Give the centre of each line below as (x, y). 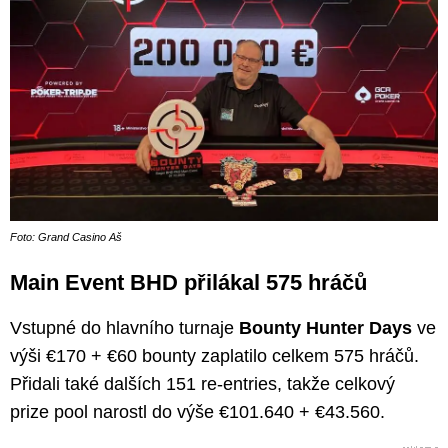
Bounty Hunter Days (325, 328)
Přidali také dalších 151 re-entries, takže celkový (202, 384)
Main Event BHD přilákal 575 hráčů (188, 282)
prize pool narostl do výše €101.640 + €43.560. (197, 412)
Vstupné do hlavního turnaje (124, 328)
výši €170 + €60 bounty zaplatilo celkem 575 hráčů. (214, 356)
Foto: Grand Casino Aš (66, 237)
